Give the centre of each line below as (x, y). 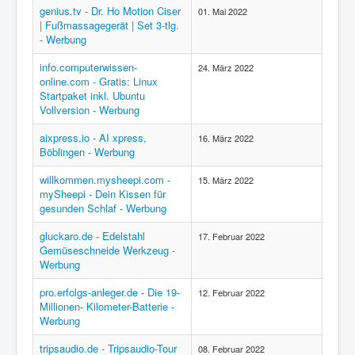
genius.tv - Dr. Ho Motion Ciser (110, 11)
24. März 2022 (226, 67)
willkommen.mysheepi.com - (105, 179)
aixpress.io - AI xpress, (93, 137)
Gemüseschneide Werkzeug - (107, 250)
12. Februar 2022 (231, 292)
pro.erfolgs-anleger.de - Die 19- (110, 292)
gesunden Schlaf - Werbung (103, 208)
